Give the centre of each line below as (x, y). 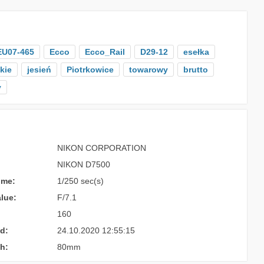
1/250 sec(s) (80, 181)
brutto (195, 70)
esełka (196, 52)
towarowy (148, 70)
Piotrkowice (90, 70)
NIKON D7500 (83, 164)
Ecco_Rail (105, 52)
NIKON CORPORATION (101, 148)
